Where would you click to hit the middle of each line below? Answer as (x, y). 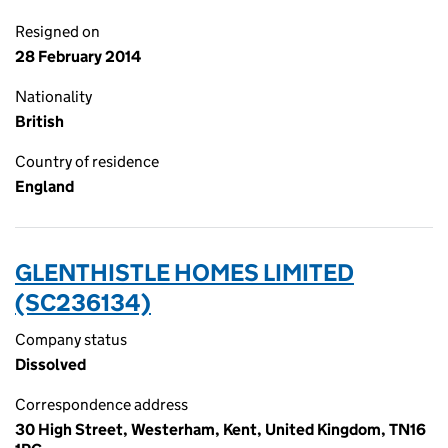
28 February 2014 (78, 56)
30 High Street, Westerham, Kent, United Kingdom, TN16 (220, 429)
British (39, 121)
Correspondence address (101, 404)
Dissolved (50, 364)
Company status (71, 339)
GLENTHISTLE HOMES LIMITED (184, 272)
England (44, 186)
